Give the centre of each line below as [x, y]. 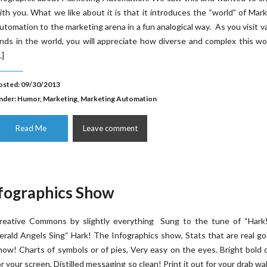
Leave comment [110, 128]
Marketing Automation [119, 99]
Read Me [31, 128]
